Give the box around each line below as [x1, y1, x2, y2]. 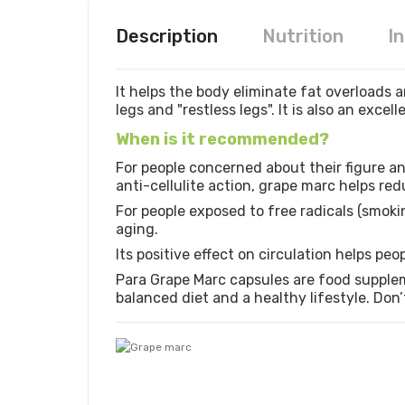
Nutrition [262, 24, 344, 47]
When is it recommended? [116, 128, 329, 149]
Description [116, 24, 218, 47]
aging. [116, 221, 158, 239]
